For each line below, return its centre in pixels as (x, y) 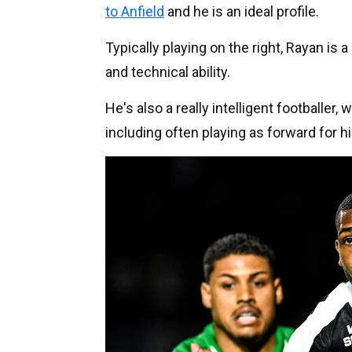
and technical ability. (168, 71)
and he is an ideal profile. (242, 11)
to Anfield (135, 11)
